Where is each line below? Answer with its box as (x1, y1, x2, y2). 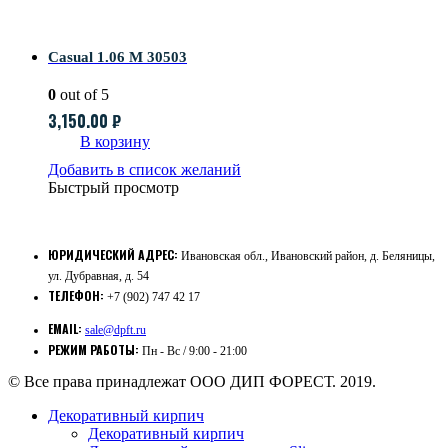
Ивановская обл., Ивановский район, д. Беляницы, (181, 249, 435, 264)
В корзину (80, 133, 150, 151)
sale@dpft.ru (85, 323, 146, 338)
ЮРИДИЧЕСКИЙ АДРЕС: (48, 246, 178, 264)
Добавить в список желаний (48, 161, 241, 179)
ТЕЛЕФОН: (48, 287, 104, 305)
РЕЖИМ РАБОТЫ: (48, 341, 139, 359)
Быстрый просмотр (48, 179, 179, 197)
